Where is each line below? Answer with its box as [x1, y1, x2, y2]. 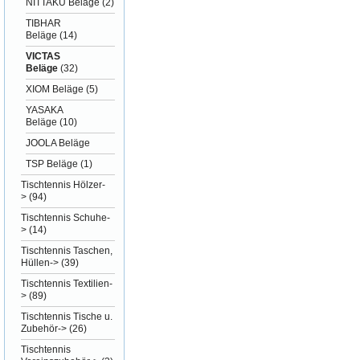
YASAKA [26, 104, 63, 116]
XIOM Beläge [26, 84, 84, 95]
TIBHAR [26, 18, 62, 29]
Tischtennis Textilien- [21, 278, 113, 289]
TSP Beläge [26, 158, 79, 170]
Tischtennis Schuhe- [21, 212, 111, 223]
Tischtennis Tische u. [21, 311, 113, 322]
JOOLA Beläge [26, 137, 91, 149]
